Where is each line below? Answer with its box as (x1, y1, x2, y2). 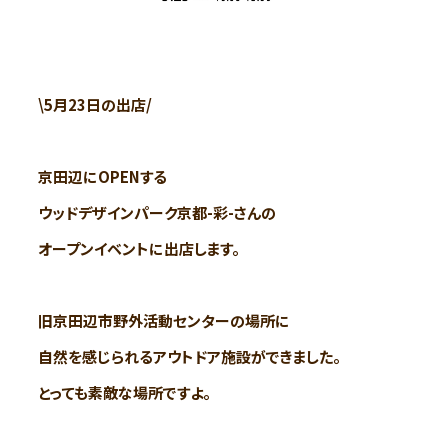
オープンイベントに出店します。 (37, 237, 240, 259)
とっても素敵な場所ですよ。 (37, 381, 211, 403)
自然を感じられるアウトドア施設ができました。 (37, 345, 341, 367)
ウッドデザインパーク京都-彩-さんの (37, 201, 276, 223)
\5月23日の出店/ (37, 93, 152, 115)
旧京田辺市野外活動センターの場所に (37, 309, 290, 331)
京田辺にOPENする (37, 165, 167, 187)
